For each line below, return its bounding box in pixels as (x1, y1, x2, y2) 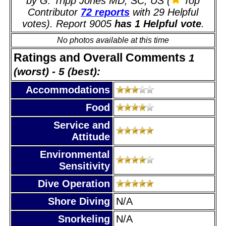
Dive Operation (38, 178, 110, 189)
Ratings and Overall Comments (14, 50, 189, 64)
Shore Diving (48, 195, 110, 207)
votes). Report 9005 (22, 18, 111, 29)
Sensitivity (59, 160, 110, 172)
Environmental (40, 148, 110, 160)
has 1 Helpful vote (111, 18, 201, 29)
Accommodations (26, 84, 110, 95)
